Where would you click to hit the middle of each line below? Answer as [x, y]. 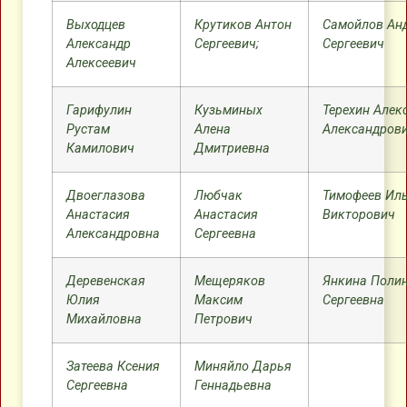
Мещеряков [230, 281]
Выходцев [96, 25]
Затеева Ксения [113, 367]
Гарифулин [99, 110]
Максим [218, 300]
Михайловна [104, 319]
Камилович [100, 149]
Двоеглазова [106, 196]
